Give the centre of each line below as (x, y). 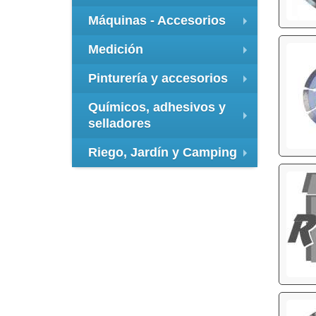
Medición (116, 50)
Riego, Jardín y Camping (163, 153)
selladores (120, 124)
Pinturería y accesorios (158, 79)
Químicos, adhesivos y (157, 108)
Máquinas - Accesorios (157, 21)
